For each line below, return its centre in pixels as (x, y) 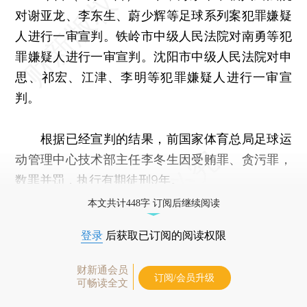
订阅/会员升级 (184, 278)
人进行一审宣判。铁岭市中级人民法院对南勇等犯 (153, 36)
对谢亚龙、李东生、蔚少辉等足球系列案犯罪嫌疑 (153, 15)
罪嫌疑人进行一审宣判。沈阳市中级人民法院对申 (153, 56)
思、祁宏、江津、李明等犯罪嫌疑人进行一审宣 (153, 77)
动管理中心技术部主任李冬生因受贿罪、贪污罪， (153, 159)
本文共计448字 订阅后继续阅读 (153, 203)
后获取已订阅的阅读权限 (164, 235)
